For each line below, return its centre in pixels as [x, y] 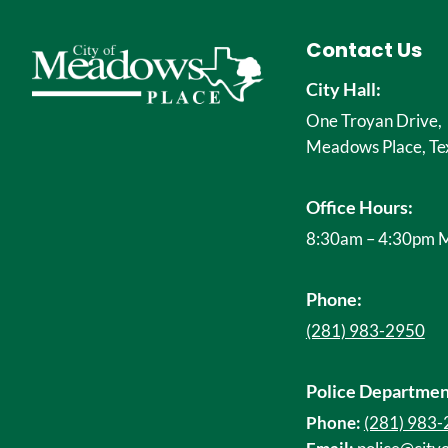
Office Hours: [359, 207]
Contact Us [363, 50]
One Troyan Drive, [373, 120]
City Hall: [343, 89]
